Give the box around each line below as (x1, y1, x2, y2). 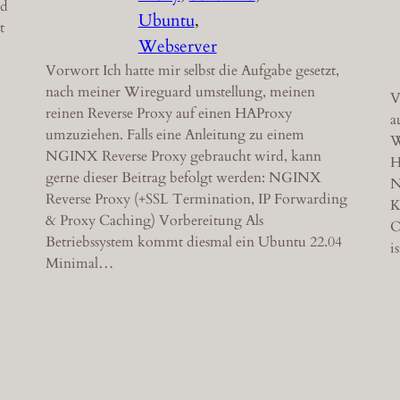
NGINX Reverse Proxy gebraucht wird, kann (45, 146, 321, 166)
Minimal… (45, 253, 114, 273)
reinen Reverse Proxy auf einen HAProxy (45, 103, 292, 123)
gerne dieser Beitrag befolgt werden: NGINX (45, 167, 321, 187)
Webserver (137, 34, 217, 58)
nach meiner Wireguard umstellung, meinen (45, 81, 315, 102)
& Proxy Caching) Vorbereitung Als (45, 210, 263, 230)
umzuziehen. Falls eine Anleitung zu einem (45, 124, 304, 145)
